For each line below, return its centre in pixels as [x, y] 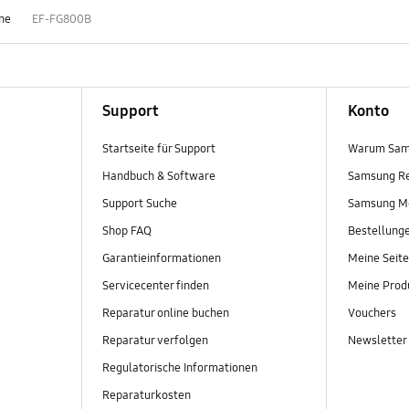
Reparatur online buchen [165, 313]
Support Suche [139, 203]
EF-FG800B [61, 19]
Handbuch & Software [158, 176]
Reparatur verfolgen [155, 341]
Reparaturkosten [146, 396]
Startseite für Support [158, 148]
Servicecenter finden [155, 285]
